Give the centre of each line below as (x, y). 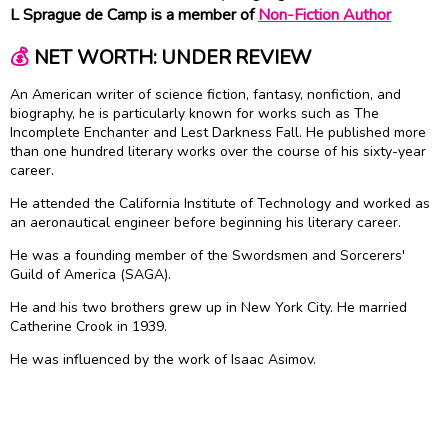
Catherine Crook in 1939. (88, 327)
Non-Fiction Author (324, 14)
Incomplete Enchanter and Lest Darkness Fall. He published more (218, 133)
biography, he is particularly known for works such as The (194, 114)
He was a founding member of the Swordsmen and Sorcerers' (207, 256)
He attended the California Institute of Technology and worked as (220, 204)
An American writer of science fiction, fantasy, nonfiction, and (205, 95)
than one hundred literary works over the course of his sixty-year (218, 152)
